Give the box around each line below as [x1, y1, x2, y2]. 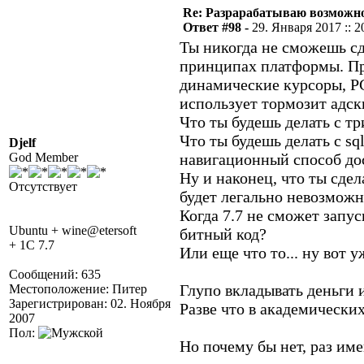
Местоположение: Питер [9, 282, 147, 296]
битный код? [180, 225, 266, 243]
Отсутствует [9, 180, 77, 193]
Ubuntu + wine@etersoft [9, 223, 136, 237]
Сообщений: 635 [9, 267, 101, 281]
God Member [9, 150, 78, 164]
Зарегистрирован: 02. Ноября [9, 297, 171, 310]
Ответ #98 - [183, 20, 252, 34]
